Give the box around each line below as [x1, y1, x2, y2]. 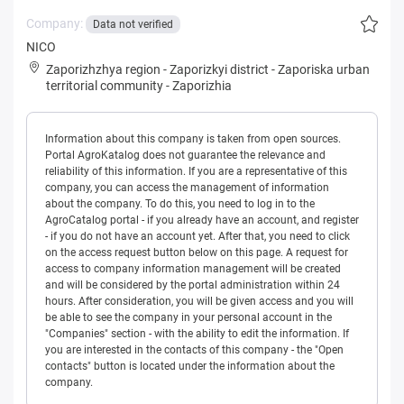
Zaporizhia [172, 78, 232, 94]
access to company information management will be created [45, 262, 341, 276]
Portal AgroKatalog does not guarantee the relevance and [45, 149, 326, 162]
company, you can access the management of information [45, 181, 329, 195]
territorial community [46, 78, 163, 94]
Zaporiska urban [278, 62, 370, 78]
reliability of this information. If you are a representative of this [45, 165, 347, 179]
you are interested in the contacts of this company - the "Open [45, 344, 344, 357]
